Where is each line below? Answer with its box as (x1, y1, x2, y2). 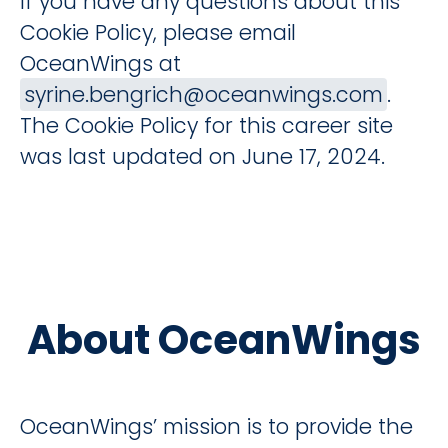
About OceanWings (27, 312, 421, 368)
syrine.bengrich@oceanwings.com (24, 80, 383, 109)
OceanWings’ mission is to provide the (20, 412, 413, 441)
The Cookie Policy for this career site (20, 111, 393, 140)
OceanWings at (20, 49, 181, 78)
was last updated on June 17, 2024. (20, 142, 385, 171)
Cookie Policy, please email (20, 18, 296, 47)
